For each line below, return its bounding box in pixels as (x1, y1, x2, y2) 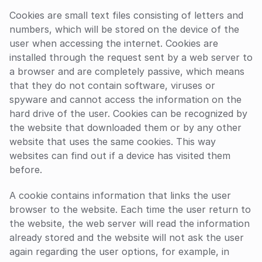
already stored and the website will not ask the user (9, 232, 244, 243)
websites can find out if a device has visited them (9, 150, 230, 161)
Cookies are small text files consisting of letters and (9, 9, 243, 21)
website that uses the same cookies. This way (9, 136, 216, 147)
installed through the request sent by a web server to (9, 51, 253, 63)
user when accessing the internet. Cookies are (9, 37, 218, 49)
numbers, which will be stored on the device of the (9, 23, 239, 35)
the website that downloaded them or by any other (9, 122, 242, 133)
